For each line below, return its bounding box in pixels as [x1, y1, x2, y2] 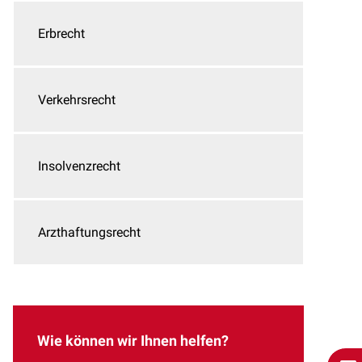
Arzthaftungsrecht [38, 225, 141, 240]
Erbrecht [38, 26, 85, 41]
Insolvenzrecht [38, 158, 120, 174]
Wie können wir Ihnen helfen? [37, 332, 229, 349]
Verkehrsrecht [38, 92, 116, 107]
